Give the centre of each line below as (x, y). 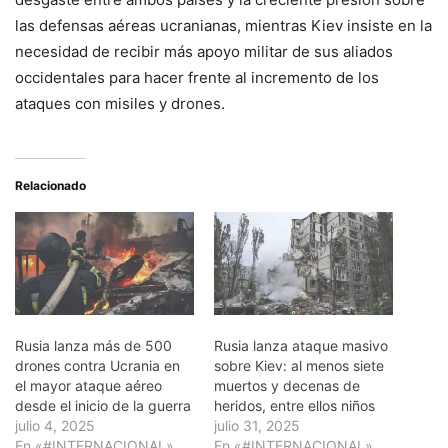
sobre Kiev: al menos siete (299, 365)
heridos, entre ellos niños (294, 405)
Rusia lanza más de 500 (93, 345)
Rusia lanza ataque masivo (301, 345)
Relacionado (50, 186)
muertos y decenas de (287, 385)
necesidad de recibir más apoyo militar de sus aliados (204, 52)
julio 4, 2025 (55, 425)
